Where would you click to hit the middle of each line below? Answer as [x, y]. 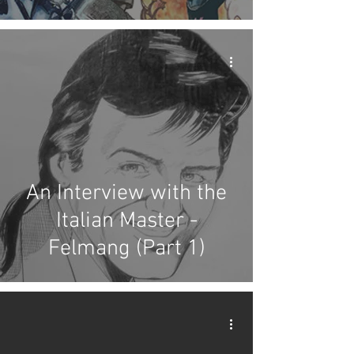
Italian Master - [126, 221]
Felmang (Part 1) [126, 249]
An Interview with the [126, 194]
